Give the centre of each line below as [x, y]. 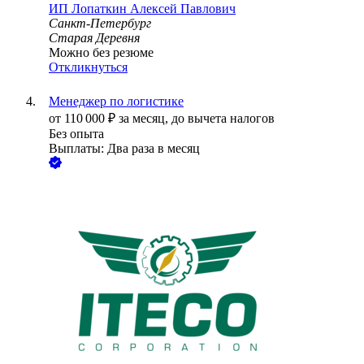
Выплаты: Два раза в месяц [124, 149]
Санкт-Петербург [100, 24]
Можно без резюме [101, 53]
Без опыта [76, 134]
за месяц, [145, 119]
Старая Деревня [94, 38]
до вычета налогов [223, 119]
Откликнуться [88, 67]
